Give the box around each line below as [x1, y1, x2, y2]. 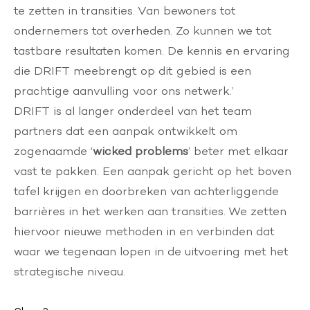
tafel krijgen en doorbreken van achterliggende [14, 184, 279, 198]
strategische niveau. [14, 264, 125, 278]
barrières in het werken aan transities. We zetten [14, 204, 286, 218]
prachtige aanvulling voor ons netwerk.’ [14, 84, 234, 98]
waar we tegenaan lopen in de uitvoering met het [14, 244, 289, 258]
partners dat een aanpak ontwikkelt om [14, 124, 237, 138]
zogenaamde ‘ [14, 144, 93, 158]
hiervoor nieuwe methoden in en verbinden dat [14, 224, 275, 238]
